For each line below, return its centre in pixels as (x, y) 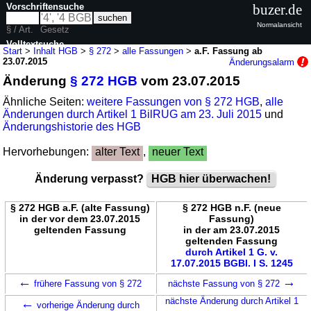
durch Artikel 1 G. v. (232, 252)
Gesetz (55, 29)
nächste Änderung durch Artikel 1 (232, 301)
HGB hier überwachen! (211, 178)
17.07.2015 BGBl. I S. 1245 (232, 263)
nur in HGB (43, 69)
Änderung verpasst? (91, 178)
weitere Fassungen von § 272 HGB (174, 101)
